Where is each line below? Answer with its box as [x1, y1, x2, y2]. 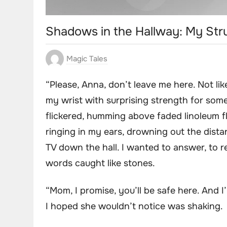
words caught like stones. [46, 158, 155, 169]
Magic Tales [66, 54, 107, 64]
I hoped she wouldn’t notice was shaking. [46, 200, 223, 212]
